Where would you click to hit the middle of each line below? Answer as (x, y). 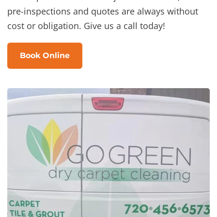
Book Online (45, 56)
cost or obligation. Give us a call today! (86, 26)
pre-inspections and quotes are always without (103, 11)
